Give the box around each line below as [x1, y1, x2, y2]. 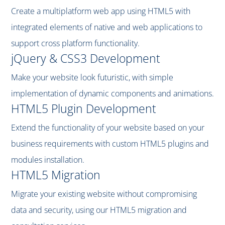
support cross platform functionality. [11, 38, 140, 49]
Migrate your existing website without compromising [11, 188, 197, 200]
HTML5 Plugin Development [11, 100, 156, 117]
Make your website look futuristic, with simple [11, 72, 173, 83]
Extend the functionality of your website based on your [11, 122, 204, 134]
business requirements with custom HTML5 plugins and [11, 138, 209, 150]
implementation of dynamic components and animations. [11, 88, 214, 99]
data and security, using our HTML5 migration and [11, 204, 187, 216]
